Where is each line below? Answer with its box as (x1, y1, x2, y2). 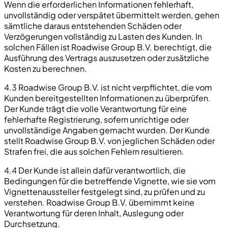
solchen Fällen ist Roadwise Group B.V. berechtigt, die (4, 41, 212, 52)
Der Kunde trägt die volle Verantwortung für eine (4, 103, 187, 114)
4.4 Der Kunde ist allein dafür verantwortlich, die (4, 164, 186, 176)
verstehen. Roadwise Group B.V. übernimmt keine (4, 196, 194, 208)
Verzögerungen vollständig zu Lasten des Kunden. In (4, 31, 202, 42)
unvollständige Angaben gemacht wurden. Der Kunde (4, 124, 210, 135)
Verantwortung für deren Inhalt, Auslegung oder (4, 207, 184, 218)
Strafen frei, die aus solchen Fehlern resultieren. (4, 146, 184, 157)
